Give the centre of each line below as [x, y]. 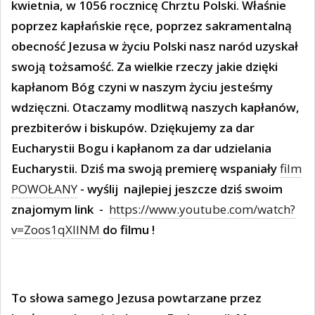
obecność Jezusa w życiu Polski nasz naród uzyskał [155, 46]
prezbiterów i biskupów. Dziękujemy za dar [133, 128]
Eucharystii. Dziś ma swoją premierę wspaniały [146, 169]
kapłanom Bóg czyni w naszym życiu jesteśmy [142, 87]
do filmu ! [129, 230]
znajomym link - [60, 210]
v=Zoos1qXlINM [57, 230]
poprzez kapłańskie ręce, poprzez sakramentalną [152, 26]
